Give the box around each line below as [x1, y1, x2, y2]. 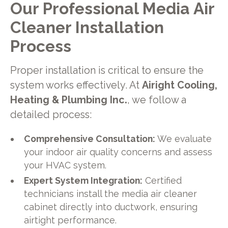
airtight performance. [24, 214, 117, 225]
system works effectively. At [10, 79, 142, 92]
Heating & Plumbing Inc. [10, 94, 127, 106]
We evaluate [155, 133, 212, 144]
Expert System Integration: [24, 175, 143, 186]
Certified [142, 175, 182, 186]
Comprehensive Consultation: [24, 133, 156, 144]
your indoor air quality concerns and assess [24, 146, 213, 157]
